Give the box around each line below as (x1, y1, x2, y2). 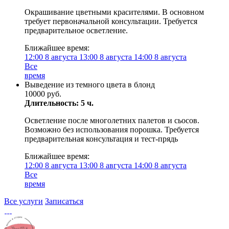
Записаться (45, 197, 83, 205)
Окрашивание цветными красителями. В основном (25, 8, 204, 16)
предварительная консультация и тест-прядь (25, 134, 178, 143)
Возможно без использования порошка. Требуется (25, 125, 199, 134)
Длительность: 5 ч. (25, 99, 94, 107)
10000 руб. (25, 89, 61, 98)
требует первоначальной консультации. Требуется (25, 17, 197, 26)
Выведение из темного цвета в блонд (25, 80, 155, 89)
